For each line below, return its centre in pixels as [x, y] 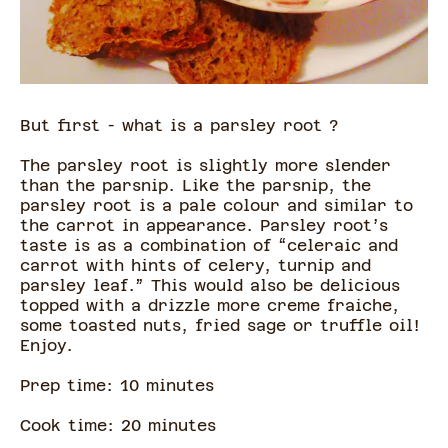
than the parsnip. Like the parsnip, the [195, 186]
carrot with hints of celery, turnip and [195, 266]
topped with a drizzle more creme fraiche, [209, 306]
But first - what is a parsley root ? [182, 126]
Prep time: [70, 386]
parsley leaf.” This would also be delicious [210, 286]
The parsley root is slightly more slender [205, 166]
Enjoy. [50, 346]
